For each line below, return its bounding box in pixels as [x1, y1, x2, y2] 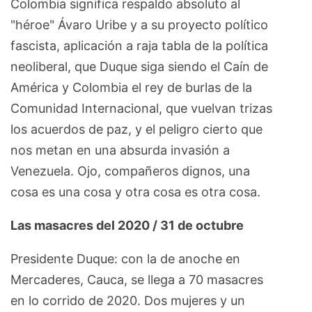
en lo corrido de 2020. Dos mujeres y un [10, 292, 245, 308]
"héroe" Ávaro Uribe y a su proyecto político [10, 17, 268, 32]
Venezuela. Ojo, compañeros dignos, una [10, 163, 250, 178]
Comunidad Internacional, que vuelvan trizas [10, 100, 272, 116]
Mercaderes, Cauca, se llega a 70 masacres [10, 272, 263, 287]
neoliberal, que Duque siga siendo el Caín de [10, 58, 268, 74]
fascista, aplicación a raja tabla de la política [10, 38, 268, 53]
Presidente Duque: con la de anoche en [10, 251, 240, 266]
